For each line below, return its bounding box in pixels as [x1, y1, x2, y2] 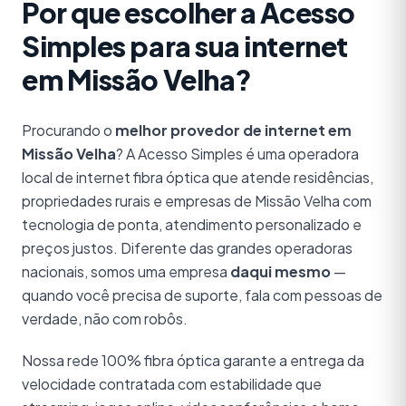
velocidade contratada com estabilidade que [22, 374, 322, 393]
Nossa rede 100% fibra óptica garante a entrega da [22, 351, 364, 370]
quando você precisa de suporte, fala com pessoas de [22, 285, 382, 304]
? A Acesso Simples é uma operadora [116, 144, 359, 163]
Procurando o [22, 121, 115, 140]
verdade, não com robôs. [22, 309, 188, 328]
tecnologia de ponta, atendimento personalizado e [22, 215, 362, 234]
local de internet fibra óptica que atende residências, [22, 168, 373, 187]
